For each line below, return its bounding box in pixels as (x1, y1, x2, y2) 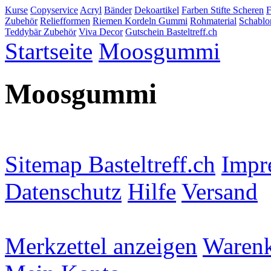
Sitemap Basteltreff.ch (5, 151, 215, 177)
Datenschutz (5, 178, 122, 204)
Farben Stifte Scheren (181, 5, 264, 15)
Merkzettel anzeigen (5, 232, 197, 259)
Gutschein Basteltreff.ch (125, 27, 217, 37)
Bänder (104, 5, 132, 15)
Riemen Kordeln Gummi (93, 16, 188, 26)
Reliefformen (40, 16, 90, 26)
